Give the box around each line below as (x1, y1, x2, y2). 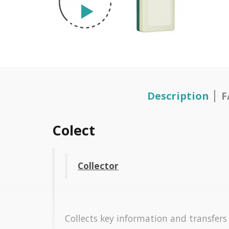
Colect (52, 121, 95, 140)
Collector (78, 159, 119, 172)
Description (147, 89, 209, 103)
